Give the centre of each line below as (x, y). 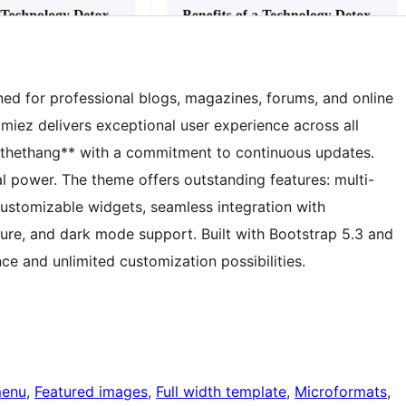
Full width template (221, 392)
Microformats (341, 392)
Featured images (91, 392)
